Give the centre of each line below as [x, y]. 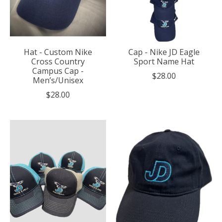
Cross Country [58, 62]
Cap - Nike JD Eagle [164, 52]
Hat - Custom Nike [58, 52]
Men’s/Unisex [58, 81]
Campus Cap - [58, 71]
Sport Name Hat [164, 62]
